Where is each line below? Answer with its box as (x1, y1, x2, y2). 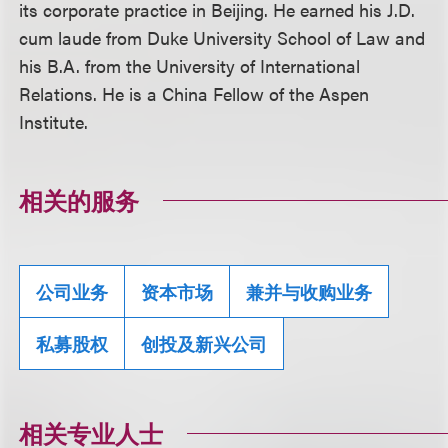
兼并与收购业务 (246, 279, 373, 304)
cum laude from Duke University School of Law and (19, 25, 426, 50)
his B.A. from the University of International (19, 53, 361, 78)
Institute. (19, 109, 89, 134)
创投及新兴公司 (141, 331, 268, 356)
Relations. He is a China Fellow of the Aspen (19, 81, 370, 106)
